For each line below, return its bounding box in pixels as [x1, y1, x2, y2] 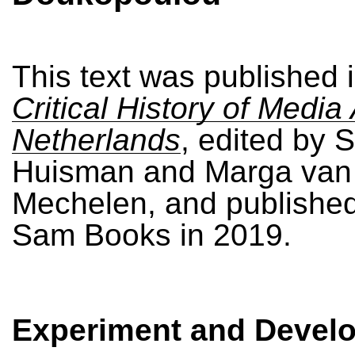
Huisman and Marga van [12, 155, 352, 189]
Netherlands [12, 123, 181, 157]
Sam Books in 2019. [12, 218, 292, 252]
